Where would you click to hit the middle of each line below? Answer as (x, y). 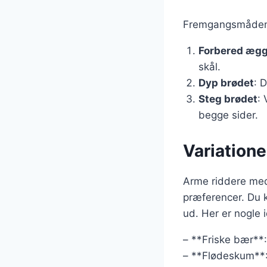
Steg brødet (228, 99)
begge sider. (228, 115)
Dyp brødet (226, 83)
